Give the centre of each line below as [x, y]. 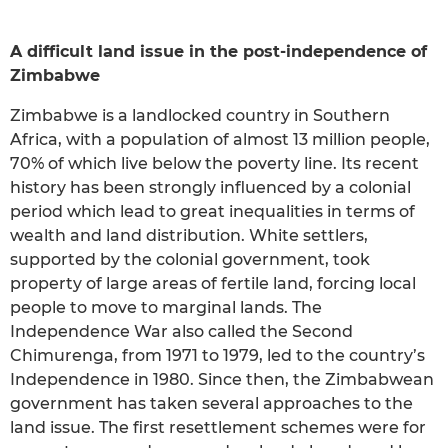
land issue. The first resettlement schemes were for [218, 427]
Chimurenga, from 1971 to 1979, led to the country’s [217, 355]
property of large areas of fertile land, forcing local [213, 283]
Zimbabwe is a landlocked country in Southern [200, 115]
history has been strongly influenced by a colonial [210, 187]
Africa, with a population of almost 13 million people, [220, 139]
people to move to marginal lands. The [166, 307]
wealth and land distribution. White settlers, [189, 235]
